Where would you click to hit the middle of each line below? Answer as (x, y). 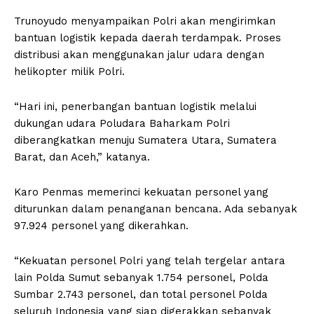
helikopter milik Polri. (69, 71)
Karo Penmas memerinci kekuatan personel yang (141, 192)
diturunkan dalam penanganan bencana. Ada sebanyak (156, 209)
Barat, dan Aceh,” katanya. (82, 157)
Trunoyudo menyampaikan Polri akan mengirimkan (145, 21)
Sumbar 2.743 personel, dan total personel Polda (141, 294)
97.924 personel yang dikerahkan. (101, 225)
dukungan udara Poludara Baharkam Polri (122, 123)
